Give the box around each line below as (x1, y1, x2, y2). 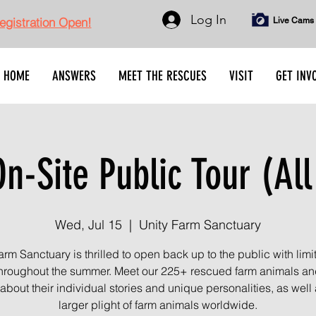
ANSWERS (52, 68, 96, 84)
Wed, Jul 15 (55, 217, 122, 233)
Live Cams (272, 16, 314, 25)
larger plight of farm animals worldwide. (59, 298, 257, 312)
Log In (190, 11, 227, 28)
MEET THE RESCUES (119, 68, 207, 84)
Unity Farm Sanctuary (139, 217, 261, 233)
